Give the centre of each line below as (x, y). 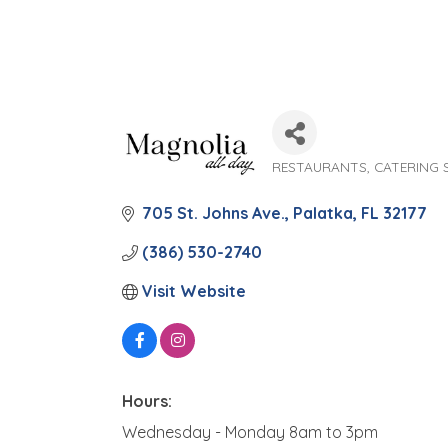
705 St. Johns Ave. (213, 213)
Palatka (323, 213)
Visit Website (194, 291)
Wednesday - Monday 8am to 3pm (250, 432)
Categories (329, 184)
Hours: (147, 401)
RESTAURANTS (319, 166)
